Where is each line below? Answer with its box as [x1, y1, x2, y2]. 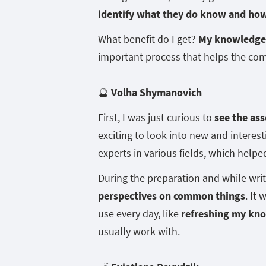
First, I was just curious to [98, 110, 212, 124]
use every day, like [98, 206, 181, 220]
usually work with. [98, 224, 180, 238]
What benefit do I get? [98, 31, 198, 46]
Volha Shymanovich [111, 85, 202, 99]
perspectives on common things [98, 188, 245, 202]
